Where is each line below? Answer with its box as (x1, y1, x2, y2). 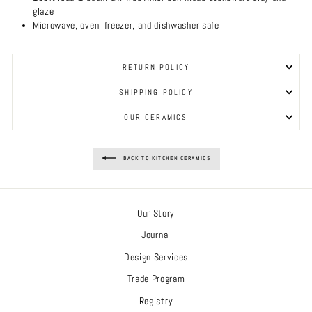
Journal (141, 229, 171, 242)
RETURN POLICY (122, 61, 190, 72)
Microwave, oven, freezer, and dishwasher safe (33, 19, 219, 31)
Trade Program (127, 273, 185, 286)
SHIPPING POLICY (119, 86, 193, 97)
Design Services (123, 251, 189, 263)
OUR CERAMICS (124, 111, 188, 122)
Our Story (136, 208, 175, 219)
